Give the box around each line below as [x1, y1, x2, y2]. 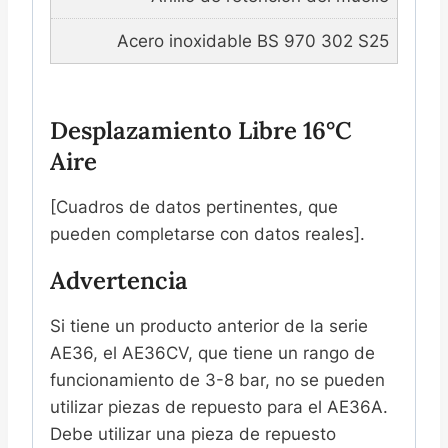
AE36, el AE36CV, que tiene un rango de [50, 343, 375, 364]
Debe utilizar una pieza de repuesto [50, 424, 336, 445]
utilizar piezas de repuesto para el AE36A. [50, 397, 388, 418]
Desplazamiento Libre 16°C [50, 115, 352, 147]
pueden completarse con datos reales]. [50, 224, 365, 245]
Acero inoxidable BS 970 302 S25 [116, 30, 389, 51]
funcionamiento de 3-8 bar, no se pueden [50, 370, 385, 391]
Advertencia [50, 265, 188, 297]
